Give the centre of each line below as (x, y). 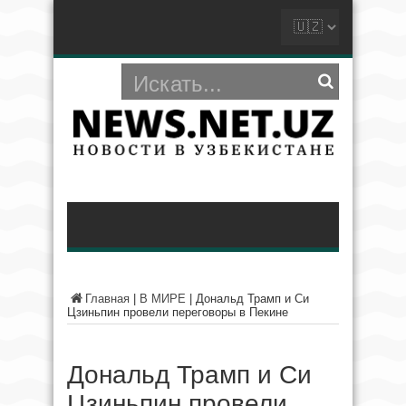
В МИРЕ (163, 299)
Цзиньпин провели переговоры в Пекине (178, 312)
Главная (107, 299)
